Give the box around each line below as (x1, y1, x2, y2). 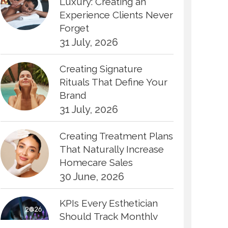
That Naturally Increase (60, 144, 164, 155)
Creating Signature (60, 63, 142, 74)
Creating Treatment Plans (60, 130, 173, 141)
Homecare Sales (60, 157, 133, 168)
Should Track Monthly (60, 211, 158, 222)
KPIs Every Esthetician (60, 197, 158, 209)
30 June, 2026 (60, 170, 124, 183)
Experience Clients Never (60, 9, 173, 20)
